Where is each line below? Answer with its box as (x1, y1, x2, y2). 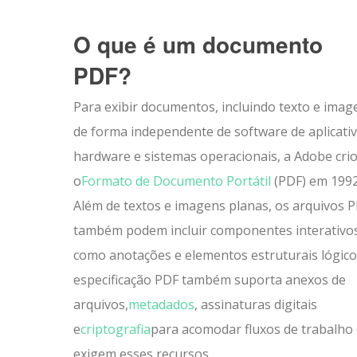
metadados (128, 296, 194, 313)
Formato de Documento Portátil (81, 172, 271, 190)
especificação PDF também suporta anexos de (73, 271, 346, 288)
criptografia (80, 320, 151, 338)
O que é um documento (73, 28, 323, 61)
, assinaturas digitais (194, 296, 317, 313)
